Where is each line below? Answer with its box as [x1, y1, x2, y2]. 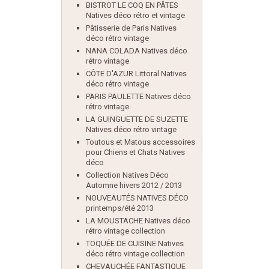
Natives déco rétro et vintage [86, 11, 185, 20]
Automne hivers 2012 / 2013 [86, 181, 182, 190]
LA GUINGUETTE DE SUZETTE [86, 115, 188, 124]
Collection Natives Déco [86, 171, 169, 180]
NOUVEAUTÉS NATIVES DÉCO [86, 193, 189, 202]
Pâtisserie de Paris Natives [86, 23, 177, 32]
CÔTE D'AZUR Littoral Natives [86, 69, 187, 78]
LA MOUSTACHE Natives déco [86, 216, 190, 225]
